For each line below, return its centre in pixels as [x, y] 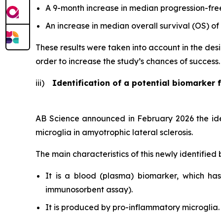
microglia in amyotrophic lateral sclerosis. [114, 132]
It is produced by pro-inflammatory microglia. [132, 207]
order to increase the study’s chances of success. [128, 61]
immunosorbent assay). [89, 189]
